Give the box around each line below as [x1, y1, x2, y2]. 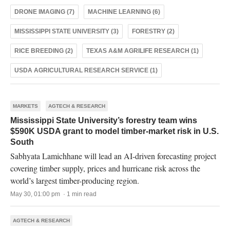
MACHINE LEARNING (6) [88, 8, 160, 15]
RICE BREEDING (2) [14, 47, 73, 54]
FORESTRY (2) [132, 28, 175, 35]
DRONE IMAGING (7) [14, 8, 74, 15]
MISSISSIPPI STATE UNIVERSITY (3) [14, 28, 119, 35]
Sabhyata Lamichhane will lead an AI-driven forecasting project [10, 150, 216, 161]
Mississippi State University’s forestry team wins [10, 116, 197, 125]
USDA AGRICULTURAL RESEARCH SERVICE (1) [14, 67, 158, 74]
